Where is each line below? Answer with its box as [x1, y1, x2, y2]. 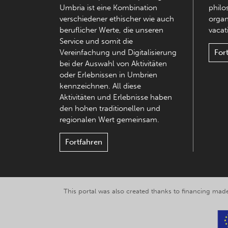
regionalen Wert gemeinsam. [60, 115, 159, 125]
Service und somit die [60, 37, 133, 46]
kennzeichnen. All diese [60, 81, 141, 91]
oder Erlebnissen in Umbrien [60, 70, 157, 80]
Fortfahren [65, 137, 102, 147]
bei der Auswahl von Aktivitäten [60, 59, 167, 69]
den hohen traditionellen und [60, 104, 160, 113]
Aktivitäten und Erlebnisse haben [60, 93, 172, 102]
